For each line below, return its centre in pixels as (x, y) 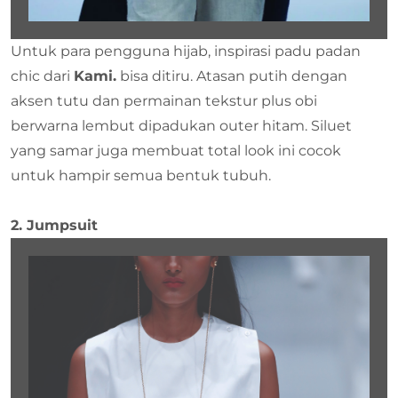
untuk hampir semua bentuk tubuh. (141, 175)
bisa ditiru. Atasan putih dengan (232, 76)
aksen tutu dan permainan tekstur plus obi (164, 100)
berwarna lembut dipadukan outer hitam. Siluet (181, 125)
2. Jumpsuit (54, 225)
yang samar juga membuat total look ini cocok (176, 150)
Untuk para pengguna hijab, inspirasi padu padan (186, 51)
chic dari (42, 76)
